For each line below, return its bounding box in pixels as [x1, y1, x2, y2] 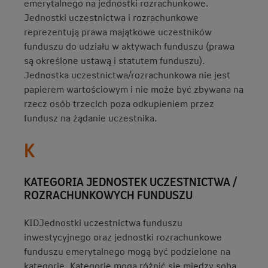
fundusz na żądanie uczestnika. [24, 111, 157, 124]
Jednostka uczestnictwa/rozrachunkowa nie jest [24, 68, 230, 81]
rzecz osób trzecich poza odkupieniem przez [24, 97, 214, 109]
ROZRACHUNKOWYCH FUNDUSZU [24, 186, 193, 203]
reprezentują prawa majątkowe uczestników [24, 25, 212, 38]
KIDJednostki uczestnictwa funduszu [24, 216, 182, 229]
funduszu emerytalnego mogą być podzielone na [24, 245, 230, 257]
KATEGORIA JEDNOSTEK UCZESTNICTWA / [24, 173, 237, 190]
